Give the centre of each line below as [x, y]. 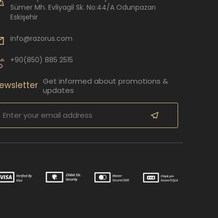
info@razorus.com [41, 38]
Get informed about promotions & [105, 81]
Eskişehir [24, 17]
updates [58, 90]
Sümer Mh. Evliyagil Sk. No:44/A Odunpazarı [83, 7]
